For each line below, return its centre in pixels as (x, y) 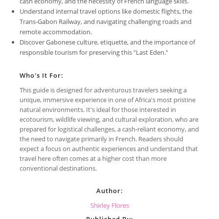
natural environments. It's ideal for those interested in (98, 109)
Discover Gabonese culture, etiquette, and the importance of (107, 42)
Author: (109, 190)
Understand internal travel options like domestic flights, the (106, 11)
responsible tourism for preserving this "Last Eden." (94, 52)
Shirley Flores (109, 205)
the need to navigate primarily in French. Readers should (101, 139)
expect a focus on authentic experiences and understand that (109, 148)
